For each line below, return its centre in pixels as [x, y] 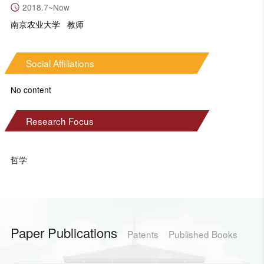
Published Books [203, 234]
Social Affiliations [60, 63]
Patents [143, 234]
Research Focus [60, 121]
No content [31, 89]
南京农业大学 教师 [47, 24]
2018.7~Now [46, 7]
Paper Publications [64, 232]
